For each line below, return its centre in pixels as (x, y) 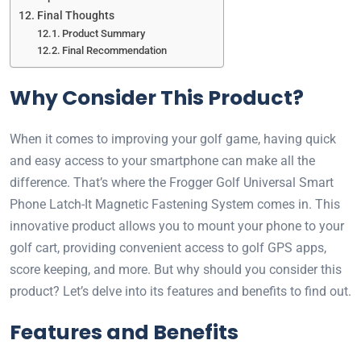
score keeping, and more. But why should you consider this (176, 270)
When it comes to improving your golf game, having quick (173, 139)
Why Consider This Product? (157, 98)
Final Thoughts (75, 16)
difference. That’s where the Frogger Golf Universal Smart (172, 183)
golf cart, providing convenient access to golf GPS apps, (168, 248)
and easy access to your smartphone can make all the (162, 161)
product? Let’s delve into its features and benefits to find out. (180, 291)
